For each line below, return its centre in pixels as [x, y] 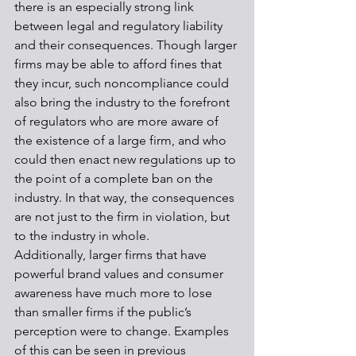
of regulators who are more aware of [118, 121]
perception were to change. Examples [123, 331]
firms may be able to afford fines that [120, 64]
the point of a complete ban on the [115, 178]
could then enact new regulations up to [127, 159]
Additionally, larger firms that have [112, 255]
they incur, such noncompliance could [123, 83]
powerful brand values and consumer [120, 274]
